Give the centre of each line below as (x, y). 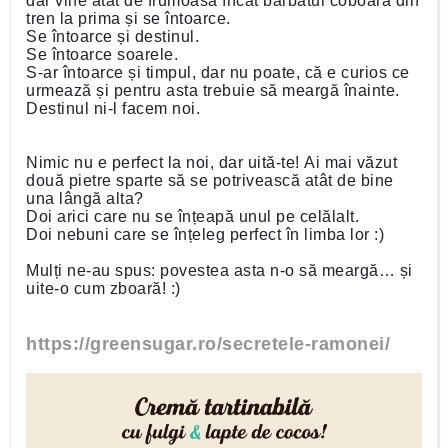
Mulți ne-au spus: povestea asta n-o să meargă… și (219, 270)
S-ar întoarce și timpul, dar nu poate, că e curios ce (218, 72)
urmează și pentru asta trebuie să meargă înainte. (215, 90)
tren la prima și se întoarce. (130, 18)
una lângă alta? (85, 198)
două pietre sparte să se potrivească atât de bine (210, 180)
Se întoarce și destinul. (115, 36)
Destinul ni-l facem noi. (115, 108)
